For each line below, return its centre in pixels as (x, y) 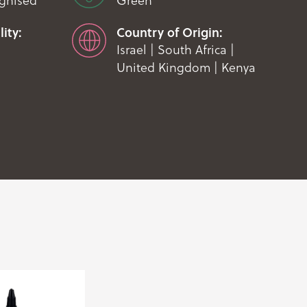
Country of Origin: (169, 32)
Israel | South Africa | (175, 50)
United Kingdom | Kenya (186, 67)
